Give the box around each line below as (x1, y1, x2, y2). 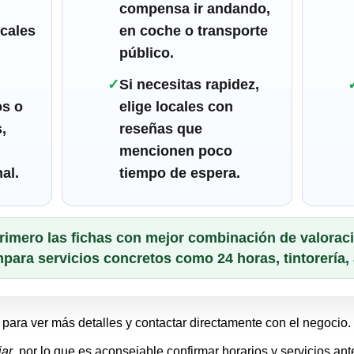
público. (119, 45, 174, 62)
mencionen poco (119, 143, 232, 160)
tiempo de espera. (119, 165, 240, 182)
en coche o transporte (119, 23, 268, 40)
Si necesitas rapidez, (119, 77, 259, 93)
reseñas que (119, 121, 202, 137)
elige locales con (119, 99, 233, 115)
